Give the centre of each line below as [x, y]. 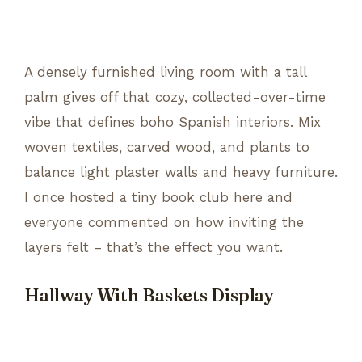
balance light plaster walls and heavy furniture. [181, 172]
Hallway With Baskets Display [149, 295]
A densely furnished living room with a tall [165, 72]
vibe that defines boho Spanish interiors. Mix [173, 122]
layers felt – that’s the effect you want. [154, 247]
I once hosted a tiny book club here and [158, 197]
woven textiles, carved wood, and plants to [167, 147]
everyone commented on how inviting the [164, 222]
